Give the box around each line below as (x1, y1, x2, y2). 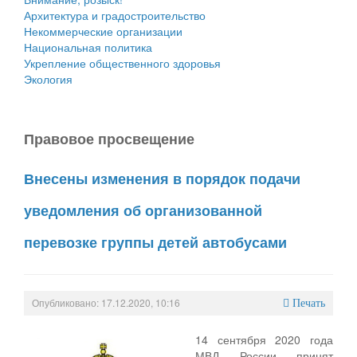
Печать (292, 296, 325, 309)
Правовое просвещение (24, 127, 194, 149)
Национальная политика (24, 38, 152, 55)
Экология (24, 70, 73, 87)
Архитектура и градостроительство (24, 6, 206, 23)
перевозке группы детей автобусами (24, 231, 287, 253)
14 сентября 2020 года (195, 331, 333, 347)
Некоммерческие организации (24, 22, 182, 39)
